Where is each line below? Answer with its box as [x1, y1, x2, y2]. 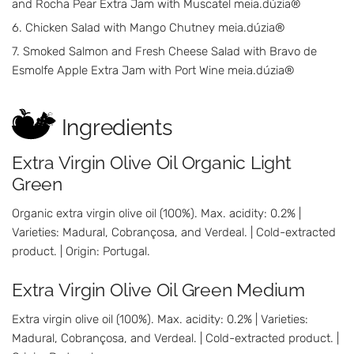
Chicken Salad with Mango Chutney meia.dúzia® [25, 21, 285, 36]
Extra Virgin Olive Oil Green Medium [12, 279, 305, 301]
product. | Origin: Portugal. [12, 243, 150, 258]
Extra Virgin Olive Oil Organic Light [12, 152, 292, 174]
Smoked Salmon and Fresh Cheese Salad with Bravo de [23, 44, 317, 59]
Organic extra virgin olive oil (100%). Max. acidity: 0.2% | [12, 205, 301, 220]
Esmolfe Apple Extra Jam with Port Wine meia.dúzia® [12, 63, 295, 78]
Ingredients [61, 115, 173, 141]
